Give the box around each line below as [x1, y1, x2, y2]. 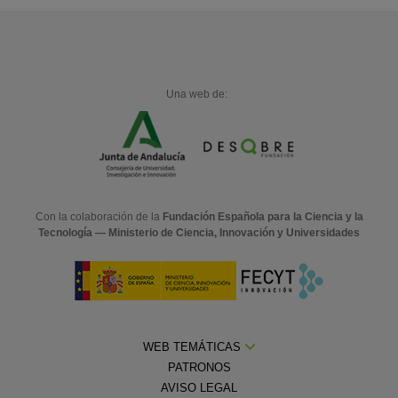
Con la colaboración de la [35, 210, 163, 223]
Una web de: [165, 87, 227, 100]
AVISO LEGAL [161, 380, 237, 394]
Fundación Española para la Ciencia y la [162, 210, 363, 223]
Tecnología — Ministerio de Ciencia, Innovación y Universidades [38, 226, 360, 239]
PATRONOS [167, 360, 231, 374]
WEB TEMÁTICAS [142, 339, 244, 354]
